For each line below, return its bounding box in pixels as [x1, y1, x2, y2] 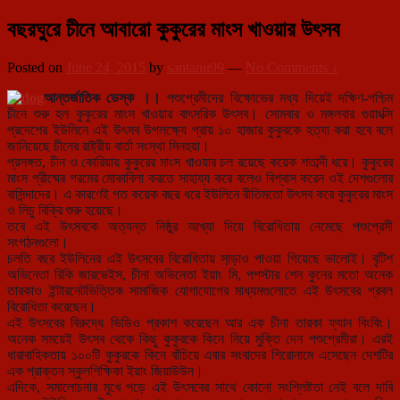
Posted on [7, 60, 66, 76]
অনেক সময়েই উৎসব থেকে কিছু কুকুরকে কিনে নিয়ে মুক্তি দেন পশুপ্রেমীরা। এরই [7, 331, 393, 347]
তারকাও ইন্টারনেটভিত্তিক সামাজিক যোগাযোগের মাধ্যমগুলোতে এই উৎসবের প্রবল [7, 283, 393, 299]
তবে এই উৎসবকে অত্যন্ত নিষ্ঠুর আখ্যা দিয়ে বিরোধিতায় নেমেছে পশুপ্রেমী [7, 219, 393, 235]
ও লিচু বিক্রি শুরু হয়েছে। [7, 203, 123, 219]
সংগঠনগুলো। [7, 235, 69, 251]
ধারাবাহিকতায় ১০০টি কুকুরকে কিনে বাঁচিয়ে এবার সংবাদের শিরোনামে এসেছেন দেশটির [7, 347, 393, 363]
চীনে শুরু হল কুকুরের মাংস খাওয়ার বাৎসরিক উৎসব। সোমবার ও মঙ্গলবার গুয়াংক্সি [7, 106, 393, 122]
